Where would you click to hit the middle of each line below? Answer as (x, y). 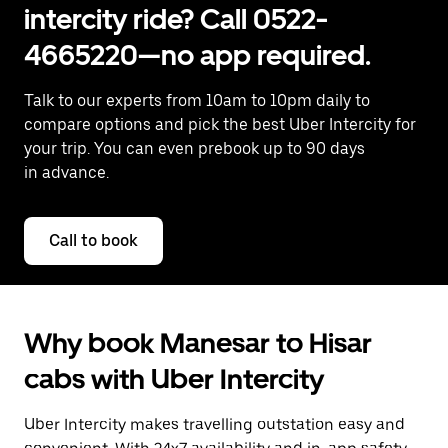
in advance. (66, 172)
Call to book (93, 240)
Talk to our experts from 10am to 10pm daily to (197, 100)
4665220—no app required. (197, 55)
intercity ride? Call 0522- (176, 19)
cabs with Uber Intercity (174, 379)
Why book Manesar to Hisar (198, 343)
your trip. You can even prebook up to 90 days (194, 148)
